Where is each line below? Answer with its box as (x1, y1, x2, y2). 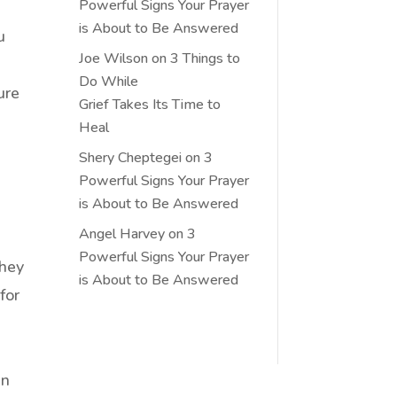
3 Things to (170, 48, 241, 68)
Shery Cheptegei (79, 147, 183, 167)
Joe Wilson (79, 48, 149, 68)
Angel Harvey (79, 223, 166, 244)
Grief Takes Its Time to (79, 94, 222, 114)
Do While (79, 71, 139, 91)
